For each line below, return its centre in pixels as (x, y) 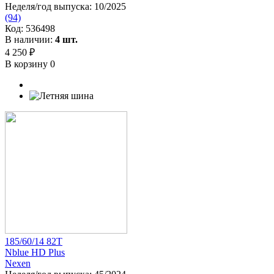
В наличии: (30, 39)
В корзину (28, 64)
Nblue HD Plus (35, 252)
